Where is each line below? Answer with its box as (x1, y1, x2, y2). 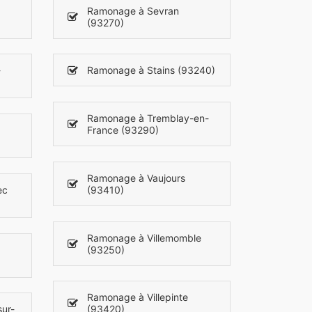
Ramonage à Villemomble (87, 231, 201, 244)
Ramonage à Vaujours (87, 171, 185, 184)
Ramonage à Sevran (87, 4, 179, 17)
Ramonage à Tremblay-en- (87, 112, 209, 125)
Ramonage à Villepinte (87, 291, 188, 304)
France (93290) (87, 124, 159, 136)
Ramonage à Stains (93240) (87, 64, 215, 77)
